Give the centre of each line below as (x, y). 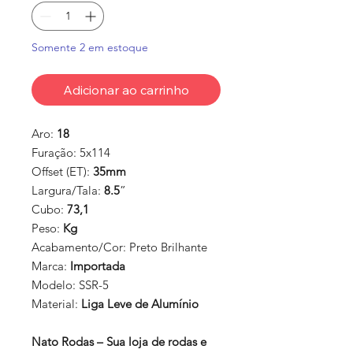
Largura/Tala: (68, 191)
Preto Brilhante (168, 247)
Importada (98, 266)
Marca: (51, 266)
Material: (56, 304)
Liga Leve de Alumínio (141, 304)
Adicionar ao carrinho (126, 90)
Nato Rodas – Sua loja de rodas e (119, 342)
